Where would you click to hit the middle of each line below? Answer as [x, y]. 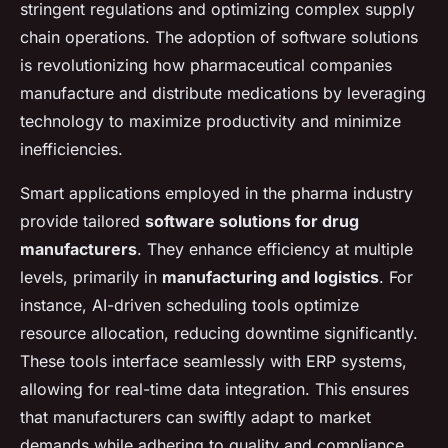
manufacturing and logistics [270, 277]
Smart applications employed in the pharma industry [216, 193]
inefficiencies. [71, 149]
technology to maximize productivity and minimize [210, 121]
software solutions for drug [252, 221]
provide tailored [82, 221]
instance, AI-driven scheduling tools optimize [189, 305]
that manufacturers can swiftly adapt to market [195, 417]
